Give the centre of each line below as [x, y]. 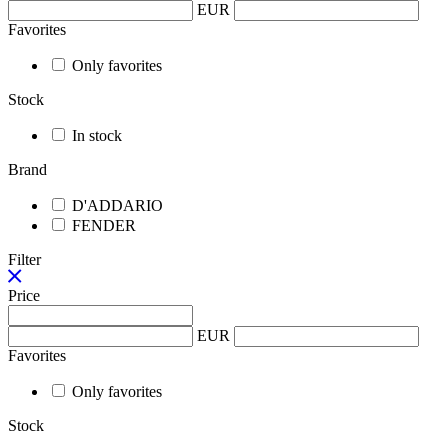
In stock [95, 135]
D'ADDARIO [115, 205]
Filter [24, 259]
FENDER [102, 225]
